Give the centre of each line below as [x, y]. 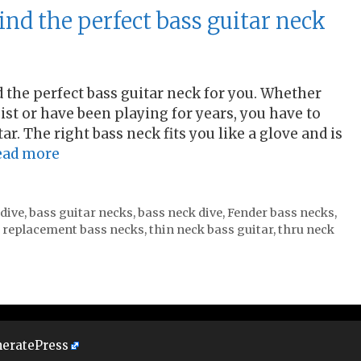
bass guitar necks [81, 213]
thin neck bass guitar [211, 230]
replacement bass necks [73, 230]
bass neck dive [180, 213]
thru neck [306, 230]
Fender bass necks [280, 213]
